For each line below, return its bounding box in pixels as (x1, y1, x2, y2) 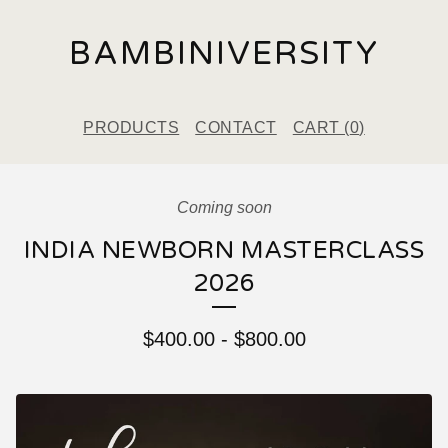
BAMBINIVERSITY (69, 35, 379, 73)
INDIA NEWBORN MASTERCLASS (23, 236, 425, 265)
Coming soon (176, 199, 272, 216)
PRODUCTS (83, 119, 180, 136)
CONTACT (195, 119, 277, 136)
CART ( (292, 119, 350, 136)
